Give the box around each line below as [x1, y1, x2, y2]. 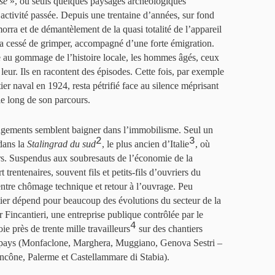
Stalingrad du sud [27, 139, 96, 149]
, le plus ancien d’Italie [102, 139, 189, 149]
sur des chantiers [136, 223, 203, 234]
